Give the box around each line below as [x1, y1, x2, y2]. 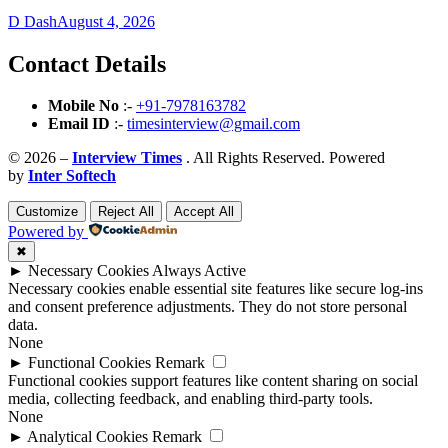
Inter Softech [28, 167, 116, 185]
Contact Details [8, 50, 166, 77]
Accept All [174, 204, 234, 220]
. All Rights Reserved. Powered [182, 149, 385, 167]
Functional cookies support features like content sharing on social [8, 372, 418, 390]
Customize [16, 204, 78, 220]
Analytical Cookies [27, 428, 148, 446]
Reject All [98, 204, 154, 220]
